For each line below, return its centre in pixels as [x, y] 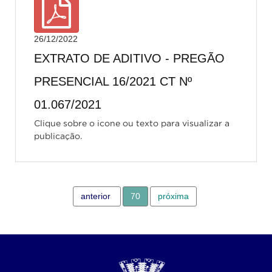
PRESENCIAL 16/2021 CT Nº [113, 81]
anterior [95, 196]
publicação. [58, 136]
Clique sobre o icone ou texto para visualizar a [132, 123]
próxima [173, 196]
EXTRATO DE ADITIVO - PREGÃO [129, 58]
